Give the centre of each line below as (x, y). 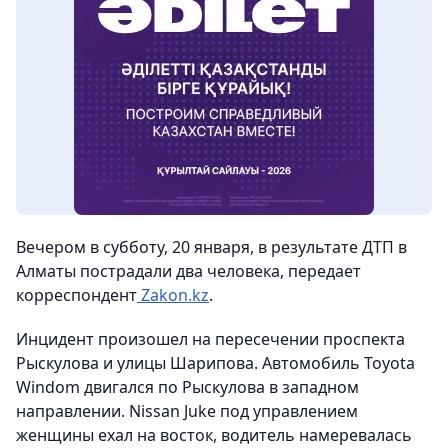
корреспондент (76, 295)
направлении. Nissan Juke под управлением (187, 411)
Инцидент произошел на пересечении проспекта (210, 339)
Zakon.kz (173, 295)
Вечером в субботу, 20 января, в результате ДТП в (211, 247)
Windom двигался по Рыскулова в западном (187, 387)
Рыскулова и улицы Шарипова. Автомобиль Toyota (215, 363)
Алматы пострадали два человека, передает (188, 271)
